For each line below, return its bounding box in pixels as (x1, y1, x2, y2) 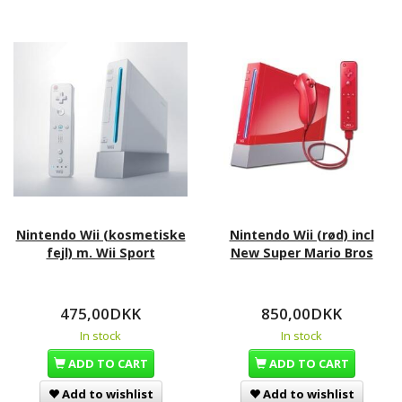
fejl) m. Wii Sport (46, 243, 155, 261)
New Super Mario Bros (230, 243, 373, 261)
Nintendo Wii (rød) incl (229, 225, 374, 243)
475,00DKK (60, 302, 141, 324)
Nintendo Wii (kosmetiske (15, 225, 186, 243)
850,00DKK (261, 302, 342, 324)
